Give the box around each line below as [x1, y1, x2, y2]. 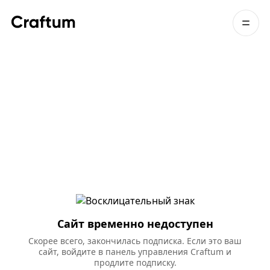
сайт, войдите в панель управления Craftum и [39, 245, 231, 257]
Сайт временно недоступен [57, 216, 213, 231]
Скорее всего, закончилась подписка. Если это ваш [28, 234, 242, 246]
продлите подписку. [93, 256, 177, 268]
